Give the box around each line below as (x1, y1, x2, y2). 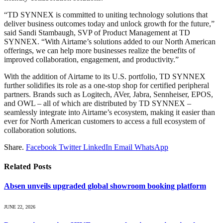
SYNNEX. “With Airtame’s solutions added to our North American (4, 37, 216, 46)
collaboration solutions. (4, 125, 77, 134)
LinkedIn (83, 142, 112, 151)
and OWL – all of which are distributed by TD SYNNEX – (4, 99, 191, 108)
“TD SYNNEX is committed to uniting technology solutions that (4, 10, 208, 19)
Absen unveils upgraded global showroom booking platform (4, 182, 206, 191)
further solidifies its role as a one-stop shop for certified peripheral (4, 81, 209, 90)
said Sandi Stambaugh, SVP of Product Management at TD (4, 28, 190, 37)
